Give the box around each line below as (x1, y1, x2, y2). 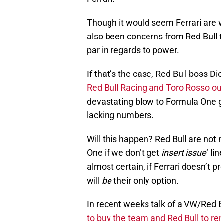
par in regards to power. (87, 45, 179, 56)
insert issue (161, 147, 206, 158)
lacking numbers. (87, 110, 154, 121)
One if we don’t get (87, 147, 161, 158)
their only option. (113, 175, 179, 186)
